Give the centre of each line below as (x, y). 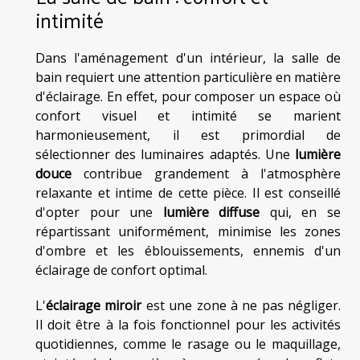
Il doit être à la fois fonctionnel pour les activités (188, 325)
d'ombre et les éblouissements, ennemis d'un (188, 251)
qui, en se (301, 213)
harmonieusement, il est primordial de (188, 135)
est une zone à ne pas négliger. (241, 306)
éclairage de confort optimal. (121, 270)
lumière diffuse (211, 213)
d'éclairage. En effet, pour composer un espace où (188, 97)
